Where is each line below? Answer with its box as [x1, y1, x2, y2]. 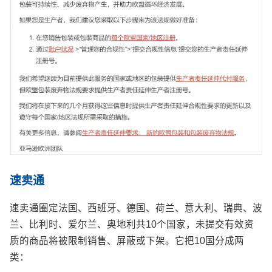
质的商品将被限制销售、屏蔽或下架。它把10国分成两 [10, 236, 244, 246]
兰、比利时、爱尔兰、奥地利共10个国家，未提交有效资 [10, 219, 254, 230]
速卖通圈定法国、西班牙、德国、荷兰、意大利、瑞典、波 [10, 203, 262, 214]
